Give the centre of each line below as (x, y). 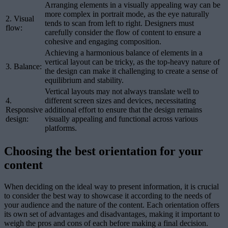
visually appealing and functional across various (121, 119)
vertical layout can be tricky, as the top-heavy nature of (132, 62)
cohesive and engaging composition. (103, 42)
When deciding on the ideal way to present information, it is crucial (111, 187)
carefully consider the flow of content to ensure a (123, 33)
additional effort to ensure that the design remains (123, 110)
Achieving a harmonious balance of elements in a (124, 53)
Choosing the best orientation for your (104, 151)
